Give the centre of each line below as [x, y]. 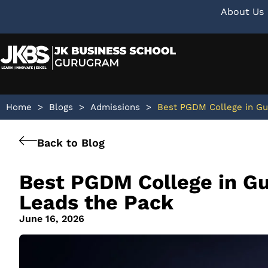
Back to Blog [71, 142]
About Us [242, 12]
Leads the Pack [96, 202]
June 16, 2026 [52, 219]
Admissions [115, 107]
